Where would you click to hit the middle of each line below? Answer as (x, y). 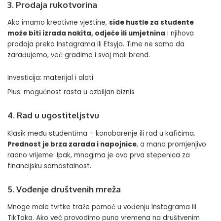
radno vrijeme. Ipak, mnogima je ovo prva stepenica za (99, 155)
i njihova (180, 34)
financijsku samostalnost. (49, 166)
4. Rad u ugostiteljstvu (53, 115)
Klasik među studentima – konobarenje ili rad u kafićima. (101, 133)
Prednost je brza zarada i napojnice (72, 144)
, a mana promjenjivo (171, 144)
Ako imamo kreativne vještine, (58, 23)
